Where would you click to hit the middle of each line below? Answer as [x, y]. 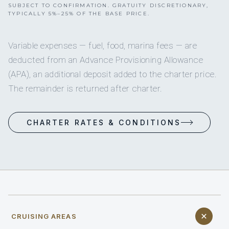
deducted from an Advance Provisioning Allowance [106, 60]
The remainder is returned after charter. [85, 89]
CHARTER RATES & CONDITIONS [104, 123]
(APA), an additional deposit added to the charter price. [113, 74]
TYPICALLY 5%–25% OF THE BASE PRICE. [79, 14]
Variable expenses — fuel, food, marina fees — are [102, 46]
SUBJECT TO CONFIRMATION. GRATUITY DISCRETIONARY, [109, 6]
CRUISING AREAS [44, 216]
